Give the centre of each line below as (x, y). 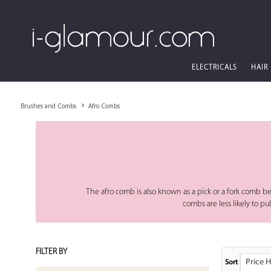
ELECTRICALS (214, 68)
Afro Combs (104, 106)
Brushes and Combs (48, 106)
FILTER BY (52, 252)
